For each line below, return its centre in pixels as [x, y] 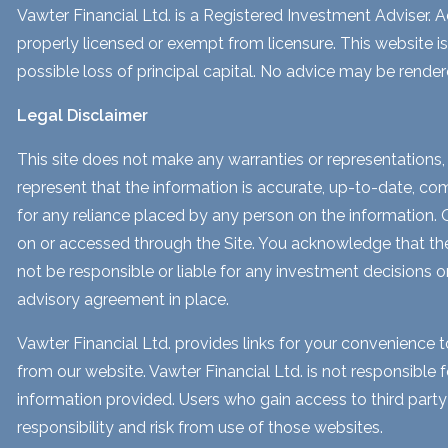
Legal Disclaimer [83, 115]
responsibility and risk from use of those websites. [200, 427]
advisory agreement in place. [123, 299]
